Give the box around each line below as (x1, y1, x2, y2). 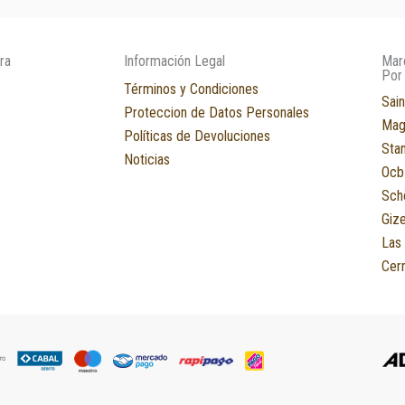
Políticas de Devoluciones (124, 127, 270, 146)
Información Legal (124, 52, 225, 71)
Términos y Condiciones (124, 80, 259, 99)
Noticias (124, 151, 170, 169)
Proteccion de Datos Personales (124, 104, 309, 122)
